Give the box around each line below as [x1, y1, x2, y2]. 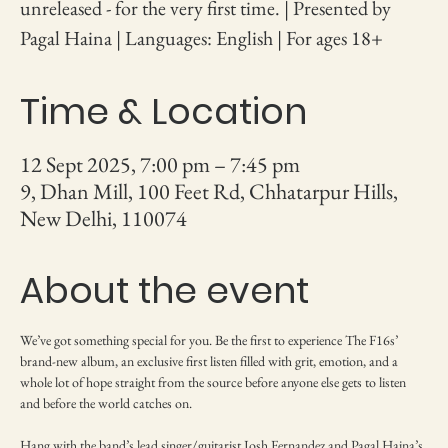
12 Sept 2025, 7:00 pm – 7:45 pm [20, 149, 300, 179]
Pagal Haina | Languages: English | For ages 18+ [20, 24, 383, 51]
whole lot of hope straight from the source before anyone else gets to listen [20, 372, 409, 391]
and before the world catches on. [20, 393, 192, 412]
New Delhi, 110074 [20, 203, 187, 233]
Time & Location [20, 85, 307, 137]
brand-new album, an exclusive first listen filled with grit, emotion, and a [20, 351, 401, 370]
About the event [20, 264, 309, 316]
